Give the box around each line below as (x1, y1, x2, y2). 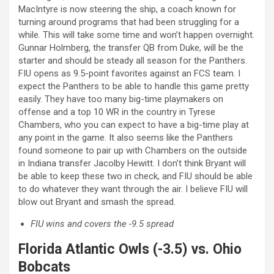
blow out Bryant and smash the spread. (18, 196, 176, 207)
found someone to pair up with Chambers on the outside (18, 144, 247, 156)
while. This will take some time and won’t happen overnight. (18, 29, 254, 40)
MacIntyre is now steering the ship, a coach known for (18, 3, 236, 15)
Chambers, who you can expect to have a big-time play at (18, 119, 249, 130)
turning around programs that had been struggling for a (18, 16, 239, 28)
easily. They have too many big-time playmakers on (18, 93, 223, 105)
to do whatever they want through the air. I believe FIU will (18, 183, 248, 194)
